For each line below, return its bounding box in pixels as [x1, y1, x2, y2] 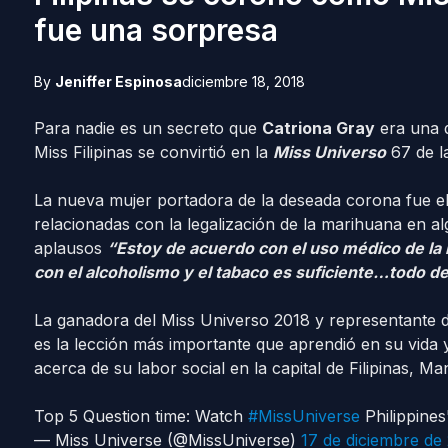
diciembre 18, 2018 [181, 73, 305, 90]
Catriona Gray [261, 118, 375, 138]
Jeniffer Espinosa [54, 73, 182, 90]
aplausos [33, 238, 107, 258]
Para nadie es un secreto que [33, 118, 262, 138]
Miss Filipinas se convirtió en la [33, 142, 273, 162]
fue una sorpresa [33, 12, 278, 48]
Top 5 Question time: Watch [33, 406, 248, 426]
